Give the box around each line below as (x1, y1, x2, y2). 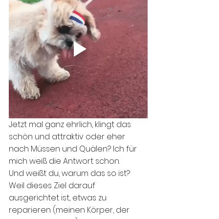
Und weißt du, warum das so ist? (9, 168, 132, 179)
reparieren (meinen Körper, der (9, 204, 131, 216)
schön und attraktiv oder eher (9, 131, 127, 143)
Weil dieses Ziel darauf (9, 180, 97, 192)
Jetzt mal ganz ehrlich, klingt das (9, 119, 133, 131)
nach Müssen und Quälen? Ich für (9, 143, 139, 155)
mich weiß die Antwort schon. (9, 155, 120, 167)
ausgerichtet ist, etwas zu (9, 192, 109, 204)
